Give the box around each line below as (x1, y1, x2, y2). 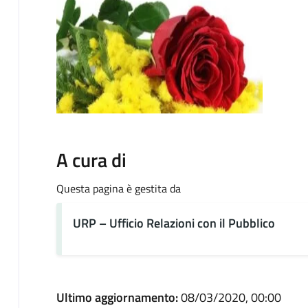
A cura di (56, 144, 126, 175)
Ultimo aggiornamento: (56, 287, 181, 307)
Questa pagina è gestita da (56, 179, 181, 197)
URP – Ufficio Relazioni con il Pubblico (72, 213, 275, 232)
